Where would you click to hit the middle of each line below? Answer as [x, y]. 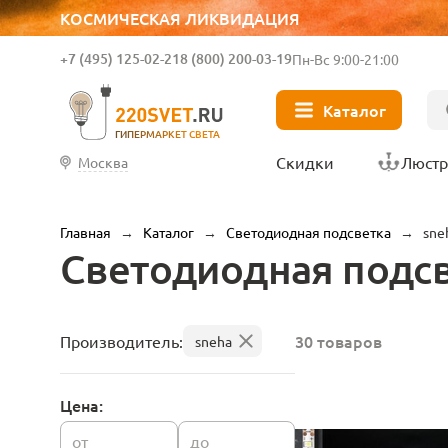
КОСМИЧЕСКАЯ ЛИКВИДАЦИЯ [180, 18]
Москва [103, 161]
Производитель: [121, 340]
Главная [85, 232]
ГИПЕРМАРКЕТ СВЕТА [167, 133]
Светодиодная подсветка [308, 232]
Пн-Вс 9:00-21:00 [345, 59]
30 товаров [338, 341]
